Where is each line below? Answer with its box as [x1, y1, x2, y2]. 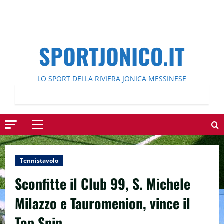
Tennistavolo [20, 156, 58, 165]
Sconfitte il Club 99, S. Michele [15, 173, 190, 194]
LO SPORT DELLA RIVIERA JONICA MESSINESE [37, 74, 186, 83]
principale [37, 137, 71, 147]
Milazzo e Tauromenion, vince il [15, 193, 190, 213]
